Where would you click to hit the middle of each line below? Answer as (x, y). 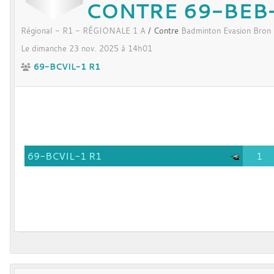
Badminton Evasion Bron (226, 31)
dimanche (50, 49)
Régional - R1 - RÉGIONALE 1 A (84, 31)
